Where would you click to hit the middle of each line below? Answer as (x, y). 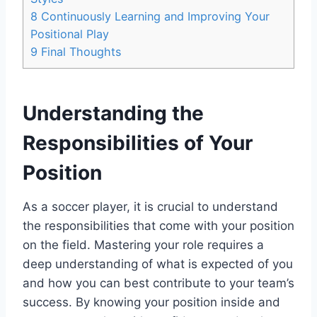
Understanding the (113, 113)
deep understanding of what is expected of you (158, 264)
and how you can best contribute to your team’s (158, 283)
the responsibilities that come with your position (158, 225)
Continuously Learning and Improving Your (154, 16)
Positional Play (70, 34)
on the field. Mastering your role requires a (143, 244)
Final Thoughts (79, 51)
